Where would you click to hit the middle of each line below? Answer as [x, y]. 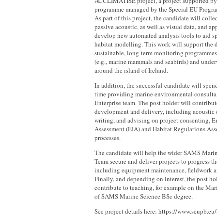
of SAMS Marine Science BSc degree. [144, 196]
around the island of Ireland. [131, 70]
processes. [108, 138]
